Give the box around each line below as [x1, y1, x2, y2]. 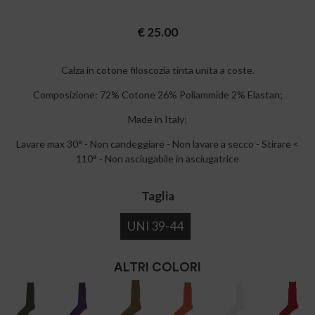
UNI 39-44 [127, 219, 184, 233]
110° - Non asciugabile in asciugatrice [76, 153, 239, 165]
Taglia [141, 188, 174, 203]
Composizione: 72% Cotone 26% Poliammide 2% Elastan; [32, 89, 283, 101]
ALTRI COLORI [114, 262, 201, 274]
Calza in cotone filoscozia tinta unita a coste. [60, 64, 255, 76]
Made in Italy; [128, 113, 187, 125]
